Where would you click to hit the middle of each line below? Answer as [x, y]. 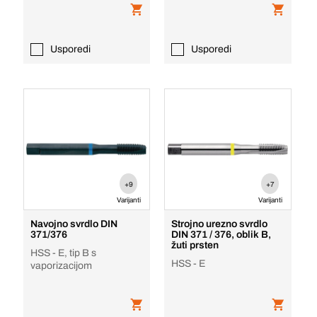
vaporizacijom [61, 266]
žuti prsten [195, 245]
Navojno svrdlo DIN [74, 224]
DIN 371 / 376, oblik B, [221, 235]
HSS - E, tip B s [63, 253]
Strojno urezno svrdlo [220, 224]
